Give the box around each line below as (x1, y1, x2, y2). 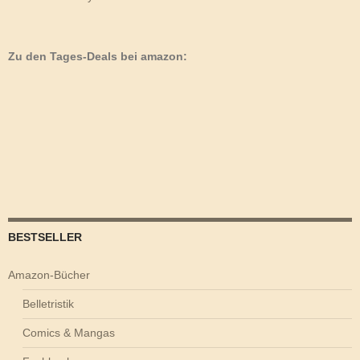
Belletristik (22, 297, 74, 310)
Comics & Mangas (22, 325, 115, 339)
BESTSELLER (8, 230, 82, 243)
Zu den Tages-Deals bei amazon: (8, 49, 187, 63)
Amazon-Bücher (8, 268, 90, 281)
